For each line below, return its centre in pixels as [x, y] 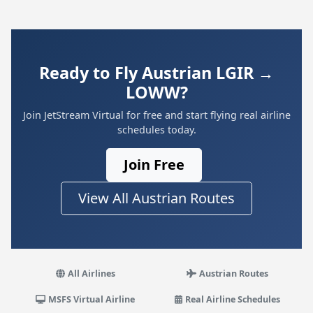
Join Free [154, 165]
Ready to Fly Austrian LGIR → [156, 73]
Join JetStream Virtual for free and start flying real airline [156, 115]
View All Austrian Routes [156, 198]
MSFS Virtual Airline [92, 299]
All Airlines [91, 274]
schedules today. [156, 130]
